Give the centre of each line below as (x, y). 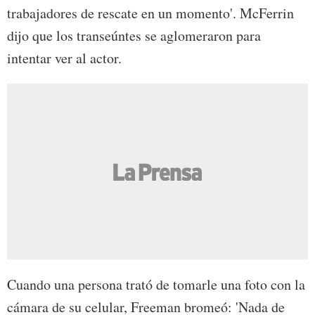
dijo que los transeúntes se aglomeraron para (134, 35)
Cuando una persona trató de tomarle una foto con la (156, 284)
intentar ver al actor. (64, 58)
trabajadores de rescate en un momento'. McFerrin (150, 13)
